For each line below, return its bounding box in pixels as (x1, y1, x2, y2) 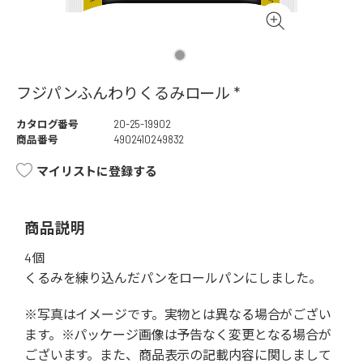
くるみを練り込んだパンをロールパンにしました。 (24, 270, 322, 286)
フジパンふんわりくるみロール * (16, 83, 240, 103)
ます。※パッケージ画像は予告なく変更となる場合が (24, 327, 331, 343)
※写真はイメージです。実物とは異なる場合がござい (24, 306, 331, 322)
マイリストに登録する (36, 164, 157, 179)
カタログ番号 (16, 117, 79, 131)
